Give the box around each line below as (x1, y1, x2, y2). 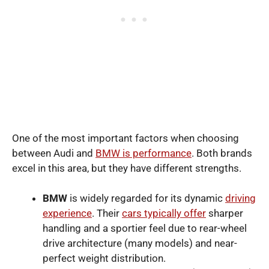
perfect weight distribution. (43, 252, 166, 264)
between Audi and (12, 147, 95, 159)
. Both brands (192, 147, 252, 159)
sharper (206, 207, 243, 219)
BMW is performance (95, 147, 192, 159)
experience (43, 207, 92, 219)
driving (225, 192, 256, 204)
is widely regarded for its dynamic (67, 192, 225, 204)
